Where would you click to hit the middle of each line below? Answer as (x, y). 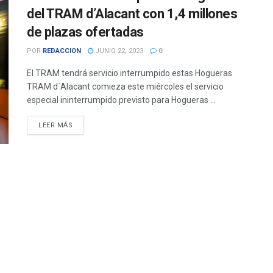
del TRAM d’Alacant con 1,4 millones (132, 14)
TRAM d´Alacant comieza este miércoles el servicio (125, 87)
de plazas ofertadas (85, 32)
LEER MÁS (56, 126)
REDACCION (62, 51)
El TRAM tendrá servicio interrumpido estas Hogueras (131, 73)
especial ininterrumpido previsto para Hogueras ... (121, 100)
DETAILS (87, 125)
